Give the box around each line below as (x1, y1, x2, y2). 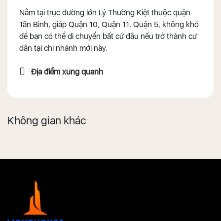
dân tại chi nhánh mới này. (19, 43, 108, 53)
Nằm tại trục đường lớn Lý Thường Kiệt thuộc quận (19, 7, 190, 17)
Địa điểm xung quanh (31, 67, 103, 76)
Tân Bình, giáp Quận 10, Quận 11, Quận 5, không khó (19, 19, 199, 29)
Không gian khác (7, 113, 86, 127)
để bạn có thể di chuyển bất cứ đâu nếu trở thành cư (19, 31, 197, 41)
